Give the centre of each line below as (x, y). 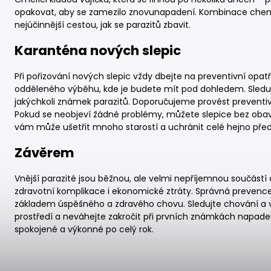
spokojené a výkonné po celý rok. (84, 229)
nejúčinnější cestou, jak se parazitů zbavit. (103, 25)
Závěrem (44, 153)
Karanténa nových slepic (98, 51)
